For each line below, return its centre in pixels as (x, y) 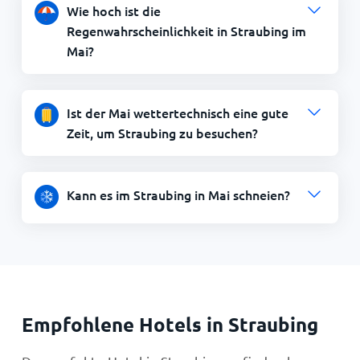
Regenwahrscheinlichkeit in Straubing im (186, 30)
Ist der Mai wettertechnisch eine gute (177, 112)
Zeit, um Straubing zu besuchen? (162, 132)
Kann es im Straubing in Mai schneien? (178, 194)
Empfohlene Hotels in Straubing (170, 324)
